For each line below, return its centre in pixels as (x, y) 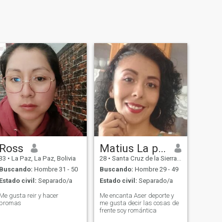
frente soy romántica (128, 210)
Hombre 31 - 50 (55, 169)
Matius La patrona (162, 148)
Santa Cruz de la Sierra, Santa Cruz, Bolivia (143, 158)
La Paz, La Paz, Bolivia (43, 158)
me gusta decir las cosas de (139, 203)
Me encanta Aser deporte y (137, 195)
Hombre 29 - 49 (156, 169)
